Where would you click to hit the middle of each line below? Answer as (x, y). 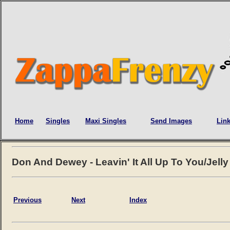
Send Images (171, 121)
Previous (27, 200)
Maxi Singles (106, 121)
